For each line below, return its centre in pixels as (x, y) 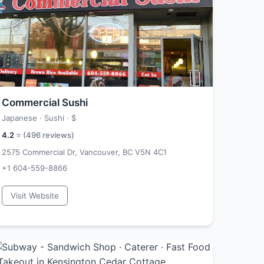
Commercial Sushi (45, 103)
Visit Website (35, 196)
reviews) (57, 135)
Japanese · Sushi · (37, 118)
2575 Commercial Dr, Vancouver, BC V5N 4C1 (84, 152)
